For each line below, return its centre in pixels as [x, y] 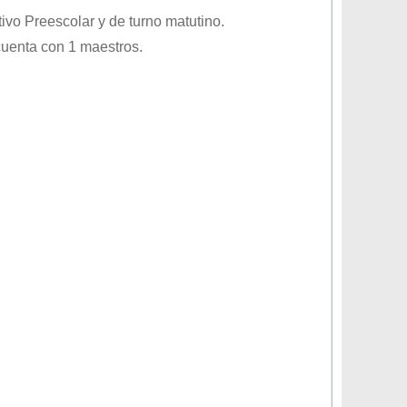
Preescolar [60, 21]
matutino [193, 21]
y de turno [130, 21]
